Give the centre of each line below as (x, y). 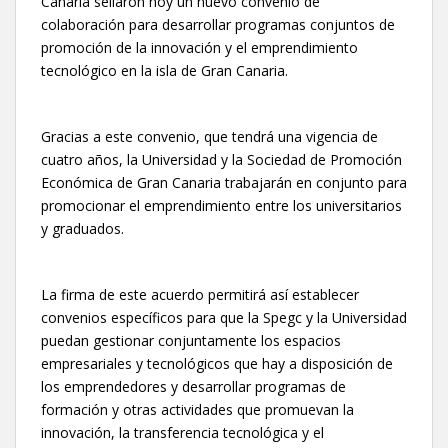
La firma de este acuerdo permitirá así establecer (200, 294)
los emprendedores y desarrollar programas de (193, 386)
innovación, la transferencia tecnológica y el (182, 432)
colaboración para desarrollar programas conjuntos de (218, 24)
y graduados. (82, 228)
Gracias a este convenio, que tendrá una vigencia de (209, 136)
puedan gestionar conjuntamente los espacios (191, 340)
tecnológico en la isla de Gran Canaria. (164, 70)
